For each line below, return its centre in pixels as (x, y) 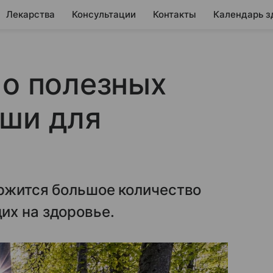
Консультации (104, 14)
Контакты (175, 14)
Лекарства (30, 14)
